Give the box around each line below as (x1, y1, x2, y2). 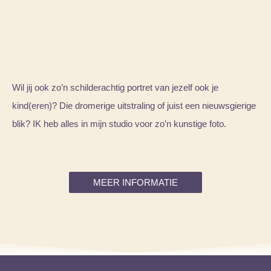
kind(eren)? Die (12, 100, 73, 111)
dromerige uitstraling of (73, 100, 167, 111)
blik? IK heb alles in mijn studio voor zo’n (12, 118, 174, 129)
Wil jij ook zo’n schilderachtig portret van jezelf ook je (12, 82, 218, 93)
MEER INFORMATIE (93, 177, 178, 188)
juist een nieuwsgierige (167, 100, 256, 111)
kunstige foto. (174, 118, 226, 129)
